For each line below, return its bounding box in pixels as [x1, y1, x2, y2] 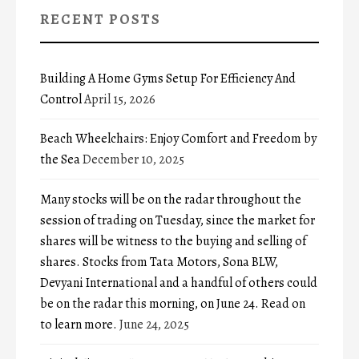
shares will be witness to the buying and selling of [40, 232, 306, 250]
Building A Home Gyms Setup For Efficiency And [40, 69, 296, 87]
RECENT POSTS [40, 9, 161, 29]
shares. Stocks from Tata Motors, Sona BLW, [40, 252, 278, 271]
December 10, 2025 [83, 151, 184, 169]
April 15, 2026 [84, 90, 155, 108]
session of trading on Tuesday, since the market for [40, 211, 315, 229]
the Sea [40, 151, 80, 169]
